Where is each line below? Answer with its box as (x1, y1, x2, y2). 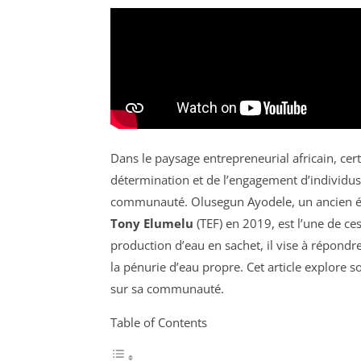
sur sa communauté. (110, 280, 224, 297)
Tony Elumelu (110, 214, 193, 231)
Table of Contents (110, 313, 207, 330)
